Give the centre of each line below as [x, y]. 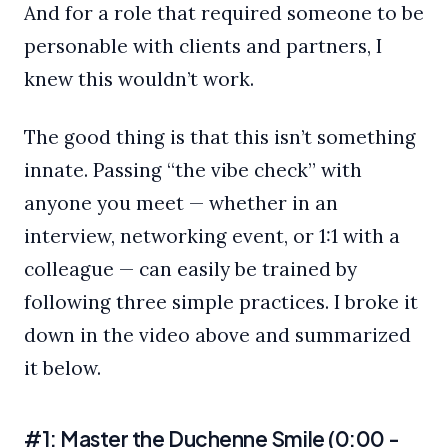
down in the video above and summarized [217, 335]
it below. [65, 368]
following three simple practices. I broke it [221, 302]
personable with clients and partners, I [203, 45]
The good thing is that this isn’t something [220, 137]
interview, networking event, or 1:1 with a [212, 236]
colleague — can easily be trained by [190, 269]
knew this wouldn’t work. [141, 78]
